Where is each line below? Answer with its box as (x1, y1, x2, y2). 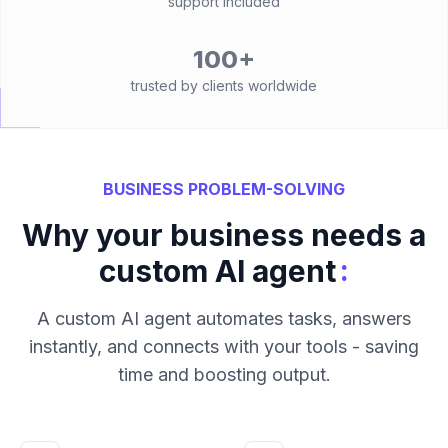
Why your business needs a (22, 217, 426, 253)
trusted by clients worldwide (131, 77, 317, 94)
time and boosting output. (117, 364, 331, 385)
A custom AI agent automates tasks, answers (37, 308, 411, 329)
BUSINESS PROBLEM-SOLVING (103, 179, 345, 199)
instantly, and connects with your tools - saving (29, 336, 419, 357)
